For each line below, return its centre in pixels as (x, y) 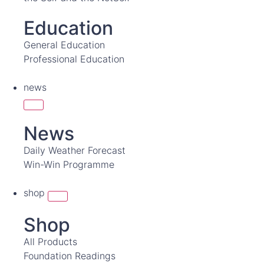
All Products (50, 242)
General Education (64, 45)
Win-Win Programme (69, 164)
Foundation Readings (70, 256)
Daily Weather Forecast (75, 150)
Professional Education (74, 59)
